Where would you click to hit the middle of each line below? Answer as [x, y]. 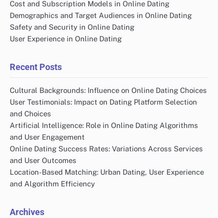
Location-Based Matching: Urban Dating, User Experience [107, 172]
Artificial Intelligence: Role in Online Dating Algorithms [104, 126]
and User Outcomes [43, 161]
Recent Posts [36, 67]
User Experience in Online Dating [66, 39]
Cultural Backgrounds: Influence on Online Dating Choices [108, 91]
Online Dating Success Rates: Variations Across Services [106, 149]
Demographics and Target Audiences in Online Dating [101, 16]
